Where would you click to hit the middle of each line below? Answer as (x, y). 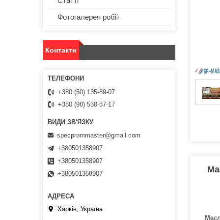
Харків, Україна (80, 209)
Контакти (61, 50)
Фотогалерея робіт (89, 17)
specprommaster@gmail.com (99, 135)
